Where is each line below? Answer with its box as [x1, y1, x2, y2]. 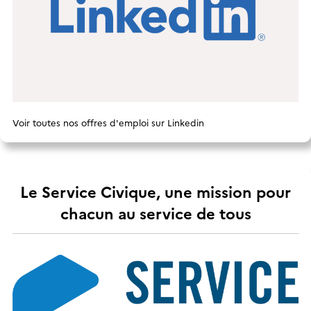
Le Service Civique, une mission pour [20, 180, 291, 202]
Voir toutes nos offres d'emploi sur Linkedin [12, 115, 204, 128]
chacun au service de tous [60, 201, 251, 224]
